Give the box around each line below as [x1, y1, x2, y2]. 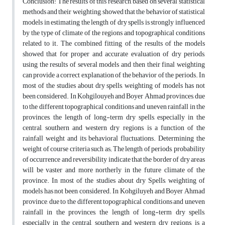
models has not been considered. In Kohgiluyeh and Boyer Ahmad [23, 184, 205, 198]
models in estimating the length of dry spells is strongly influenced [23, 16, 205, 30]
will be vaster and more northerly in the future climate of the [23, 163, 205, 177]
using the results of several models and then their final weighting [23, 58, 205, 72]
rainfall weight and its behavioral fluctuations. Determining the [23, 132, 205, 146]
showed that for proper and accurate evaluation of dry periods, [23, 47, 205, 61]
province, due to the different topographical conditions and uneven [23, 195, 205, 209]
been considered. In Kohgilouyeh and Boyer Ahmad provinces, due [23, 89, 205, 103]
